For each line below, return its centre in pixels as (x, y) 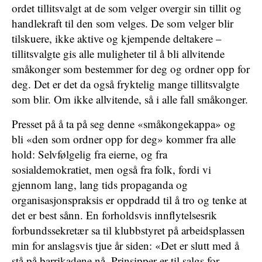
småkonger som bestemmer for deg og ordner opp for (131, 69)
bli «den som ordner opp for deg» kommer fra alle (124, 139)
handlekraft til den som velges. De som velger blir (123, 23)
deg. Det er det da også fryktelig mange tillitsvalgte (125, 84)
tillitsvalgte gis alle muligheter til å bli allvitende (118, 54)
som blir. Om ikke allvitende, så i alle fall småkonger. (130, 99)
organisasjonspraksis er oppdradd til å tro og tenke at (129, 200)
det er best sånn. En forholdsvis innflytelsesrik (114, 215)
